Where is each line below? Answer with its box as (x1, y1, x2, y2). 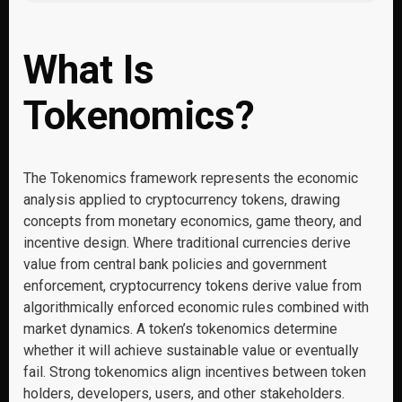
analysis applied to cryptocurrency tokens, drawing (23, 191, 340, 208)
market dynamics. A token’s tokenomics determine (23, 320, 337, 337)
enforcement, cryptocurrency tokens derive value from (23, 277, 362, 294)
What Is (23, 47, 154, 93)
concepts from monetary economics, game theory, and (23, 213, 362, 230)
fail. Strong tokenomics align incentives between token (23, 363, 366, 380)
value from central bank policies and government (23, 256, 327, 273)
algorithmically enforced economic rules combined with (23, 299, 369, 316)
